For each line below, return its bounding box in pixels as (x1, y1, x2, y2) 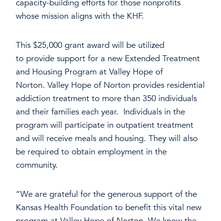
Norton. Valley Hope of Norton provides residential (16, 79, 205, 91)
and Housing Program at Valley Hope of (16, 66, 163, 78)
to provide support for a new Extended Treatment (16, 53, 200, 65)
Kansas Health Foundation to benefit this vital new (16, 202, 201, 214)
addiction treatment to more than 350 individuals (16, 93, 197, 105)
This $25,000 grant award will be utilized (16, 39, 164, 51)
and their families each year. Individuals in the (16, 106, 185, 118)
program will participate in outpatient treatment (16, 119, 193, 131)
